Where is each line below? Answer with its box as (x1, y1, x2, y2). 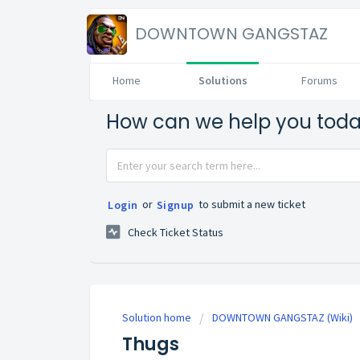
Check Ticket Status (128, 225, 223, 240)
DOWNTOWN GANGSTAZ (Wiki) (212, 310, 353, 325)
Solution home (122, 310, 194, 325)
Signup (156, 198, 194, 212)
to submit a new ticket (195, 196, 305, 211)
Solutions (198, 73, 247, 88)
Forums (301, 73, 337, 88)
